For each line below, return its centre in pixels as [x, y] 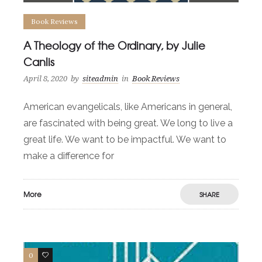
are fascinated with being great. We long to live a [128, 123]
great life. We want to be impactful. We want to [125, 140]
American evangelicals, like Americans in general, [128, 107]
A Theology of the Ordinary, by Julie [114, 46]
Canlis [39, 62]
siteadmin [100, 79]
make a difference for [69, 156]
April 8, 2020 [45, 79]
